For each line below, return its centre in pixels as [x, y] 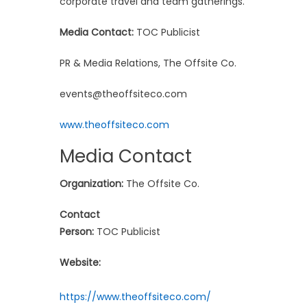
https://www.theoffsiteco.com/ [135, 296]
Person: [77, 231]
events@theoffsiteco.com [123, 94]
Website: [80, 262]
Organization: [91, 183]
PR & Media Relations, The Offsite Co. [148, 63]
